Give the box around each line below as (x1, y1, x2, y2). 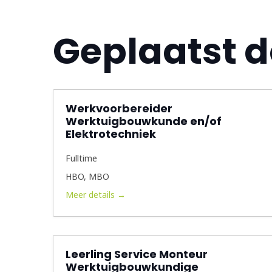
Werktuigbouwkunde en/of (66, 114, 222, 129)
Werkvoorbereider (66, 101, 172, 116)
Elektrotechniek (66, 126, 156, 141)
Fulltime (66, 152, 97, 164)
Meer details (66, 189, 117, 200)
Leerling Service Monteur (66, 246, 208, 262)
